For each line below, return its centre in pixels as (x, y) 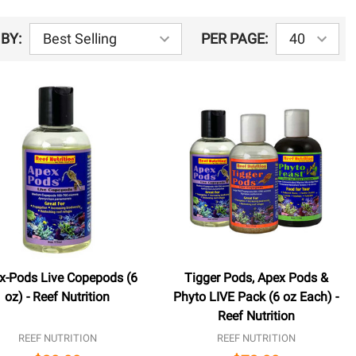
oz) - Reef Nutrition (58, 296)
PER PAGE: (235, 39)
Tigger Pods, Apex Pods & (256, 277)
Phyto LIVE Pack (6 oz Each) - (256, 296)
